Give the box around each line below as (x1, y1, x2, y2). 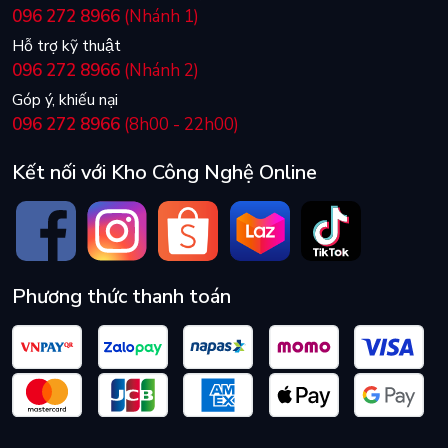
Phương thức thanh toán (12, 283, 231, 311)
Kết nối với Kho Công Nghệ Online (12, 159, 317, 187)
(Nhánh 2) (120, 59, 199, 83)
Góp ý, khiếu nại (12, 89, 118, 112)
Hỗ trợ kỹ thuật (12, 35, 121, 58)
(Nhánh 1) (120, 5, 199, 29)
